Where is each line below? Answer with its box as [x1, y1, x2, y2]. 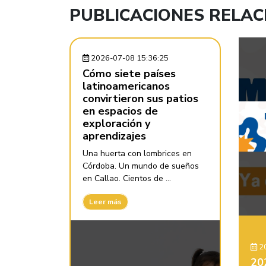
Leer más [89, 197, 122, 207]
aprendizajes [83, 129, 146, 144]
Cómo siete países [83, 66, 176, 81]
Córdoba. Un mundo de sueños [83, 160, 199, 172]
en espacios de [83, 104, 158, 119]
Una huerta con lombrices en [83, 148, 192, 160]
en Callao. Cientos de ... [83, 173, 171, 185]
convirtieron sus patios [83, 91, 198, 106]
